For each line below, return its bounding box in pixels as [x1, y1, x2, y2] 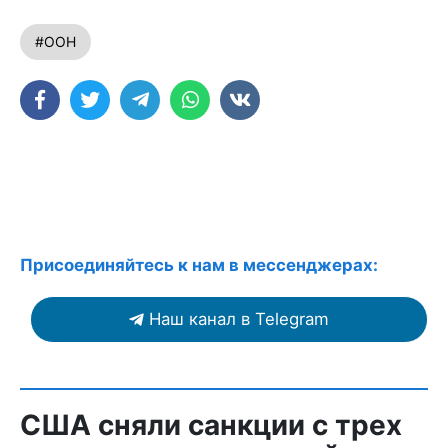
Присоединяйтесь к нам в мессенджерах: [20, 255, 378, 275]
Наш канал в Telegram [149, 309, 329, 329]
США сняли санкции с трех [20, 408, 402, 442]
